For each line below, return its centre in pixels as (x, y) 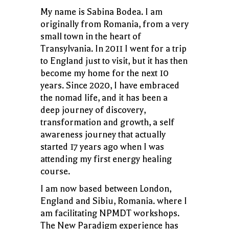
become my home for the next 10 (105, 73)
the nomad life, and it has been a (104, 97)
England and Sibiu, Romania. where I (114, 201)
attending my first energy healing (106, 159)
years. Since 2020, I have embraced (110, 85)
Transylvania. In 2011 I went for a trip (113, 48)
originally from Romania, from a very (114, 24)
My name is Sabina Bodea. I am (101, 12)
